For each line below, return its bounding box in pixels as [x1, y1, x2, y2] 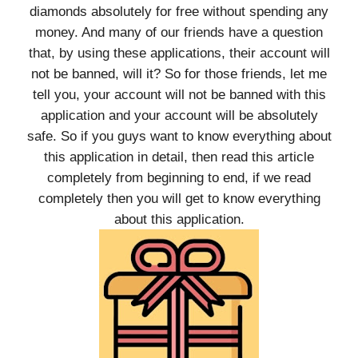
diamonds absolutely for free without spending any [30, 3, 328, 19]
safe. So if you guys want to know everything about [26, 128, 332, 144]
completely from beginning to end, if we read [47, 169, 311, 185]
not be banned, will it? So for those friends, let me [31, 66, 327, 82]
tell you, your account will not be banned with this [32, 86, 326, 102]
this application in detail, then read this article [44, 149, 314, 165]
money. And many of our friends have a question [35, 24, 323, 40]
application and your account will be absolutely [40, 107, 318, 123]
